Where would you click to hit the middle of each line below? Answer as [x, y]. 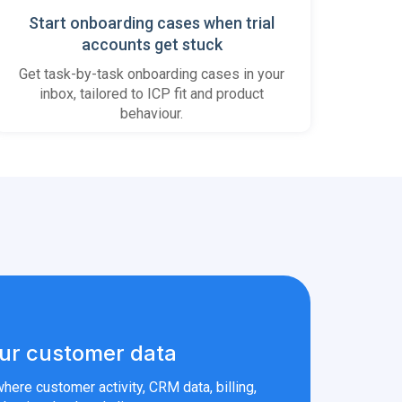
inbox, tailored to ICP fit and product [152, 94]
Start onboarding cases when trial [152, 23]
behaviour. [152, 114]
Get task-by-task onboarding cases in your [152, 74]
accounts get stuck [152, 44]
